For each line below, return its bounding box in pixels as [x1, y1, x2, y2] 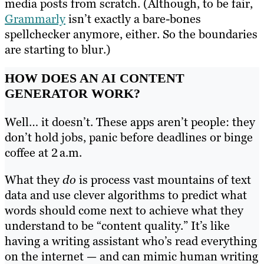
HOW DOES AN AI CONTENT [5, 70, 184, 85]
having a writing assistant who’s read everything [5, 233, 257, 249]
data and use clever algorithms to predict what [5, 187, 247, 203]
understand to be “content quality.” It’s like [5, 217, 230, 233]
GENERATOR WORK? [5, 85, 140, 101]
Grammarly [5, 11, 65, 27]
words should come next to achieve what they [5, 202, 243, 218]
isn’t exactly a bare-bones [65, 11, 201, 27]
